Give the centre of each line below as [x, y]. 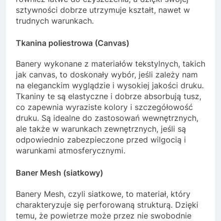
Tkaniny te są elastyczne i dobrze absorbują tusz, [109, 96]
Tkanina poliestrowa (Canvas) [73, 43]
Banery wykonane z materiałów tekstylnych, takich [110, 64]
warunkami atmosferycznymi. [71, 151]
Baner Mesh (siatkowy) [59, 173]
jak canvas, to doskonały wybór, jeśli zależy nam [107, 75]
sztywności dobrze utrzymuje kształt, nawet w [103, 10]
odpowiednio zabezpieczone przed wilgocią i [101, 140]
